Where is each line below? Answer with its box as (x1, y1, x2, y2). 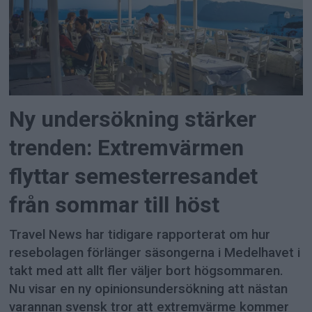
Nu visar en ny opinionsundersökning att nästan (9, 281, 288, 297)
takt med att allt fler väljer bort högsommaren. (9, 263, 284, 279)
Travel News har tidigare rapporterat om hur (9, 226, 271, 242)
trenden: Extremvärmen (9, 134, 244, 161)
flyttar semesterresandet (9, 163, 258, 189)
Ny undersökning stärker (9, 106, 257, 132)
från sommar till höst (9, 192, 220, 218)
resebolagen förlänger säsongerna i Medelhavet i (9, 244, 301, 260)
